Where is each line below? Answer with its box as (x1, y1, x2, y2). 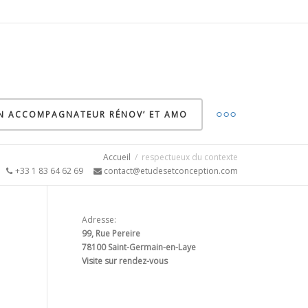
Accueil (103, 151, 131, 163)
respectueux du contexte (142, 151, 238, 163)
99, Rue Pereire (81, 228, 140, 239)
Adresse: (81, 214, 116, 225)
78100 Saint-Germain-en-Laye (81, 241, 196, 253)
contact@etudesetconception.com (102, 165, 238, 177)
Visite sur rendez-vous (81, 255, 168, 267)
